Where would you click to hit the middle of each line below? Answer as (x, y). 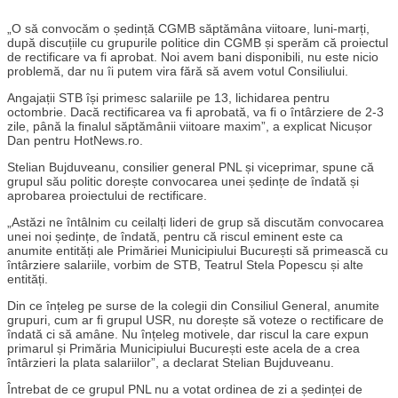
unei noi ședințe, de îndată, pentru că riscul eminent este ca (175, 237)
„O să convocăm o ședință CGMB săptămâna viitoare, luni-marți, (188, 29)
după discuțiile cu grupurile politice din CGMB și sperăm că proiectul (198, 43)
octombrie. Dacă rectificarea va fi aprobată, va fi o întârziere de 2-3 (195, 112)
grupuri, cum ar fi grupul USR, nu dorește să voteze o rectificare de (195, 320)
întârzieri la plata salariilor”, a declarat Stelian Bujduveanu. (171, 363)
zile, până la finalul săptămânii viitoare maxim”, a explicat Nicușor (190, 127)
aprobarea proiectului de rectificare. (107, 196)
